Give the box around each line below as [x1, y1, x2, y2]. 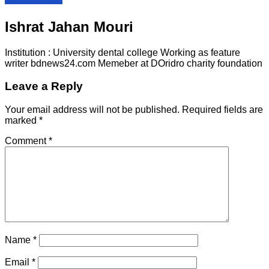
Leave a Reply [5, 80, 83, 93]
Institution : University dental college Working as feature [5, 47, 240, 58]
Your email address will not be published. [5, 104, 180, 115]
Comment [5, 136, 49, 147]
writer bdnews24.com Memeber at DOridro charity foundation [5, 58, 262, 68]
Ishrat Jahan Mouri [5, 18, 133, 35]
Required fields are [182, 104, 263, 115]
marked [5, 115, 39, 126]
